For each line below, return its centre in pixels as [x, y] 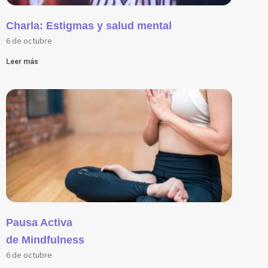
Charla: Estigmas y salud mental [89, 25]
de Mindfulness [45, 240]
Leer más [22, 61]
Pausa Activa [39, 222]
